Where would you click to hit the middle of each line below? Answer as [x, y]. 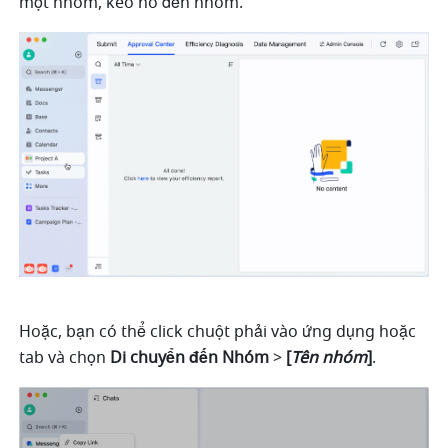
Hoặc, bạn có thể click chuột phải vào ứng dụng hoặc [218, 331]
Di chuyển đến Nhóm [188, 357]
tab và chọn [63, 357]
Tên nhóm [329, 357]
